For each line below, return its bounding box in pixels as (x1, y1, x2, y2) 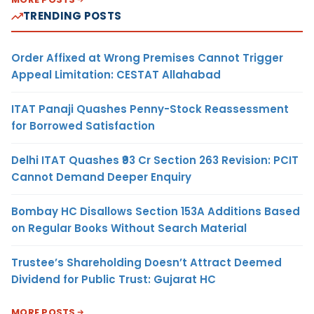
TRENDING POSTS (23, 8, 122, 24)
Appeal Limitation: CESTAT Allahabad (11, 67, 221, 83)
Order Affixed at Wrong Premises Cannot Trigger (11, 50, 283, 66)
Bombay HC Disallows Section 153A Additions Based (11, 204, 300, 219)
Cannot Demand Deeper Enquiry (11, 170, 191, 185)
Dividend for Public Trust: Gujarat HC (11, 272, 216, 287)
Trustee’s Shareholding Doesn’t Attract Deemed (11, 255, 282, 271)
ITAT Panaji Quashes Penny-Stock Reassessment (11, 102, 289, 117)
